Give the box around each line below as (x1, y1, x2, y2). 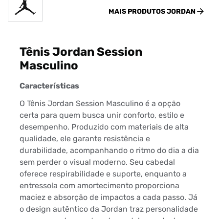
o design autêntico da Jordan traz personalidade (20, 204, 198, 214)
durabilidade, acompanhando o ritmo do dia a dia (20, 146, 199, 155)
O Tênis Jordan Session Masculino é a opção (20, 99, 180, 109)
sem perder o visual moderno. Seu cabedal (20, 157, 175, 167)
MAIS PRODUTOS (109, 7, 167, 16)
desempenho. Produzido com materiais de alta (20, 122, 189, 132)
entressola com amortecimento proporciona (20, 181, 179, 191)
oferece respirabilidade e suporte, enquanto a (20, 169, 187, 179)
